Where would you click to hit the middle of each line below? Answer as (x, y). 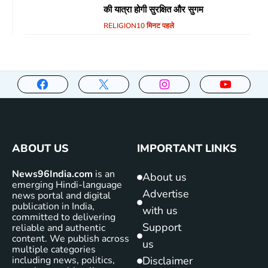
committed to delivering (64, 217)
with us (160, 211)
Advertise (166, 194)
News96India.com (52, 174)
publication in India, (53, 206)
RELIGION (120, 26)
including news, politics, (63, 260)
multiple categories (54, 249)
